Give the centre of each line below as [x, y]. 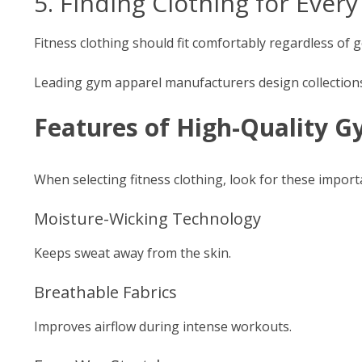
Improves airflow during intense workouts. [163, 326]
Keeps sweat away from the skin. [133, 253]
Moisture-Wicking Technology [147, 219]
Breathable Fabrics [105, 292]
